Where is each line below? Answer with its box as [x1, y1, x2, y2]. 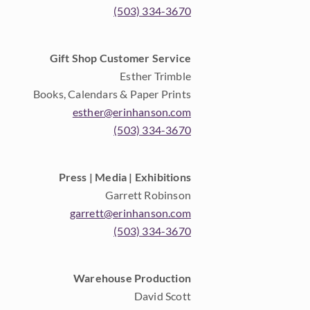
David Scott [134, 289, 191, 303]
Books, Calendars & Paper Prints [33, 87, 191, 101]
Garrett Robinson [104, 188, 191, 202]
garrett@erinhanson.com [69, 206, 191, 220]
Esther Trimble [120, 69, 191, 83]
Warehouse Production [73, 271, 191, 285]
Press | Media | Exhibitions [58, 170, 191, 184]
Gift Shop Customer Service [49, 51, 191, 65]
